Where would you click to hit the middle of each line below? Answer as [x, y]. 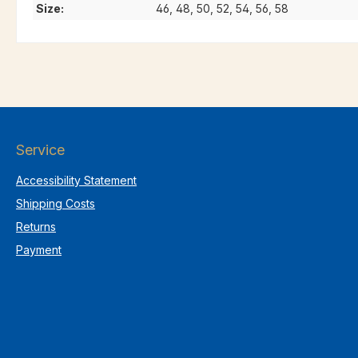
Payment [39, 250]
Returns [36, 227]
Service [40, 150]
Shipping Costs [56, 204]
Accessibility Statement [76, 181]
